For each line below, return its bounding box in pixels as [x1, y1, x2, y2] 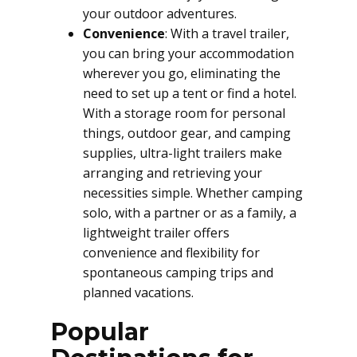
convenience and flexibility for [83, 244, 260, 261]
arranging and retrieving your [83, 164, 262, 182]
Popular [51, 317, 149, 347]
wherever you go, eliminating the [83, 65, 280, 82]
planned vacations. [83, 284, 194, 301]
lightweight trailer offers [83, 224, 229, 241]
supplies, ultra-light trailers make [83, 144, 282, 162]
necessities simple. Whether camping [83, 184, 303, 202]
